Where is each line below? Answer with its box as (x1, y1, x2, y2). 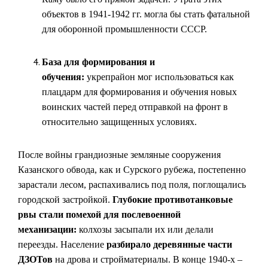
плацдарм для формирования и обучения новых (42, 87, 237, 97)
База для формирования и (42, 57, 155, 67)
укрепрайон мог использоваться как (84, 72, 234, 82)
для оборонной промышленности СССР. (42, 24, 207, 34)
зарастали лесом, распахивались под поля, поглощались (18, 179, 246, 190)
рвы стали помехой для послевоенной (18, 209, 181, 220)
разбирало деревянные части (106, 239, 232, 249)
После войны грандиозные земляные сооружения (18, 150, 221, 160)
